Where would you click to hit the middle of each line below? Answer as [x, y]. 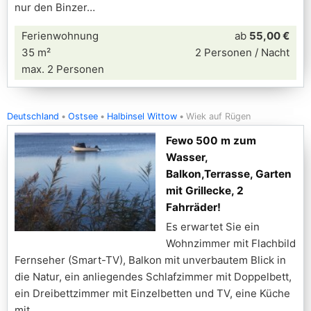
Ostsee [83, 116]
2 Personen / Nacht [242, 52]
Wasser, [187, 157]
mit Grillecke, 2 [205, 191]
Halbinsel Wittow [142, 116]
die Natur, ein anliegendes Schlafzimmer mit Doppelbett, [153, 277]
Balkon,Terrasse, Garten [229, 174]
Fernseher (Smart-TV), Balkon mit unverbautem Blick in [150, 260]
